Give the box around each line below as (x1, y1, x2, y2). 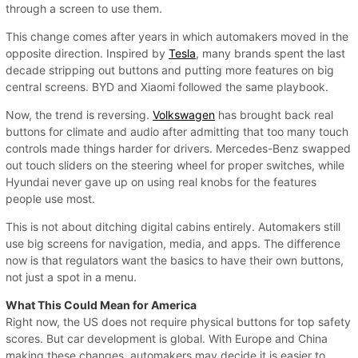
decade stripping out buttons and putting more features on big (6, 62, 334, 77)
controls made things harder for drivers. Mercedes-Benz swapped (6, 141, 351, 155)
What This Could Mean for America (6, 297, 197, 312)
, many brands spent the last (196, 46, 345, 60)
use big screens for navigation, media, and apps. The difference (6, 236, 340, 250)
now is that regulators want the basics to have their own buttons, (6, 253, 344, 267)
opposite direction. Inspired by (6, 46, 169, 60)
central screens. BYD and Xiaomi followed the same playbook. (6, 79, 328, 93)
